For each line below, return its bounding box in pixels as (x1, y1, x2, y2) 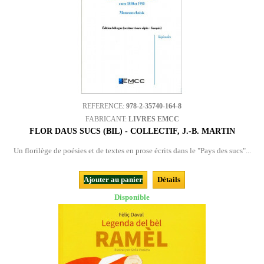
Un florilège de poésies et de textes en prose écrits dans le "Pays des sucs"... (13, 146, 251, 155)
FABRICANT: (85, 115, 128, 123)
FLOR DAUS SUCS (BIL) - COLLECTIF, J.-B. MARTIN (29, 127, 235, 136)
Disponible (114, 193, 150, 202)
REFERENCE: (82, 102, 126, 110)
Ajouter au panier (84, 175, 143, 184)
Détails (157, 175, 180, 184)
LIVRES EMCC (128, 115, 179, 123)
